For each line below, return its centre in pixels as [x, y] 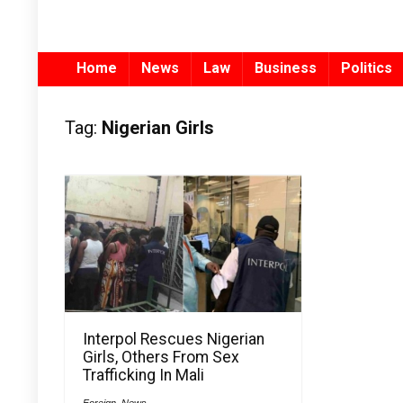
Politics [367, 68]
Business [286, 68]
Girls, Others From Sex [161, 357]
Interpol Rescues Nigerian [174, 339]
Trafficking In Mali [144, 375]
